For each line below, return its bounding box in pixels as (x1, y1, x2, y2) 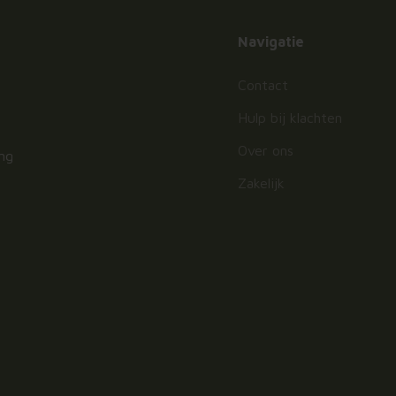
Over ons (238, 141, 294, 158)
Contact (238, 76, 289, 93)
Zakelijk (238, 174, 286, 191)
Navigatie (238, 33, 305, 49)
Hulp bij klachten (238, 109, 343, 126)
